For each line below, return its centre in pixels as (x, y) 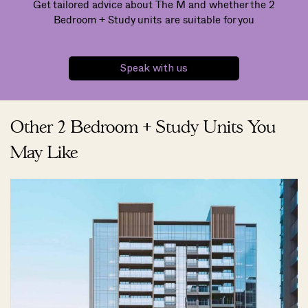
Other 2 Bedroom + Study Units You (143, 127)
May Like (44, 153)
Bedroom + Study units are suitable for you (154, 20)
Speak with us (154, 69)
